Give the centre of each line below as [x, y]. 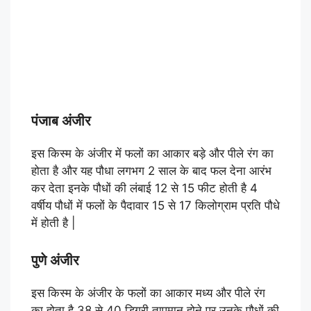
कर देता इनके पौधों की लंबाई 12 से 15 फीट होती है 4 [144, 188]
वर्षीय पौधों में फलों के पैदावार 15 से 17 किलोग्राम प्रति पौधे [155, 206]
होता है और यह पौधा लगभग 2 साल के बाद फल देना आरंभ [151, 171]
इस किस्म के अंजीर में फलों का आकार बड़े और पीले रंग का [152, 154]
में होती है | [53, 223]
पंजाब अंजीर [61, 121]
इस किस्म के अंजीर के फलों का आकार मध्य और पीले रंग [148, 293]
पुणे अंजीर [55, 260]
